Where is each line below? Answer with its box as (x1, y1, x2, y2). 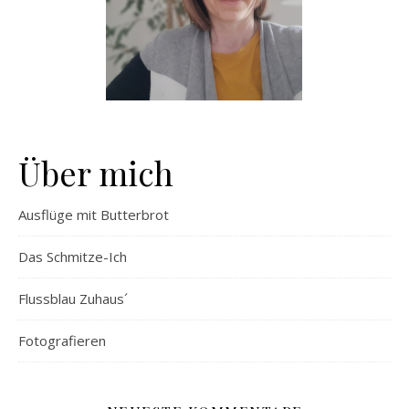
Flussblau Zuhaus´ (18, 289, 128, 309)
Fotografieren (18, 331, 106, 351)
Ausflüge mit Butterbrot (18, 205, 169, 225)
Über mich (18, 151, 173, 195)
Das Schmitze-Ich (18, 247, 127, 267)
